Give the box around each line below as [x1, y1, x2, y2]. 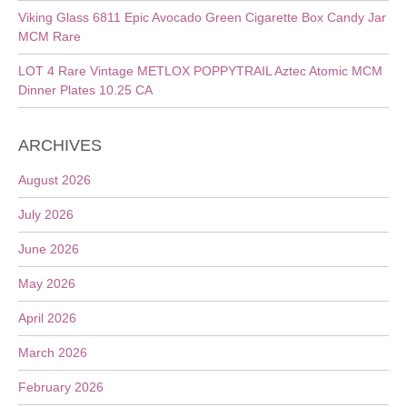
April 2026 [18, 311, 76, 325]
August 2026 [18, 173, 91, 187]
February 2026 [18, 380, 104, 394]
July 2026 [18, 207, 74, 222]
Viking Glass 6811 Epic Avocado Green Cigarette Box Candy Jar [18, 10, 386, 25]
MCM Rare [18, 29, 81, 44]
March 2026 [18, 345, 87, 360]
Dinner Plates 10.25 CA [18, 83, 153, 97]
